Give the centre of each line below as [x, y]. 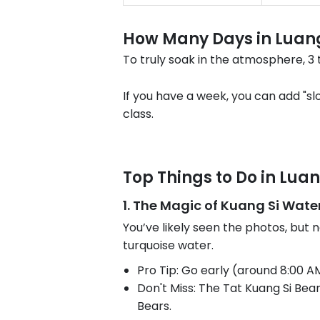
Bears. [154, 306]
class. [138, 114]
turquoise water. [168, 245]
